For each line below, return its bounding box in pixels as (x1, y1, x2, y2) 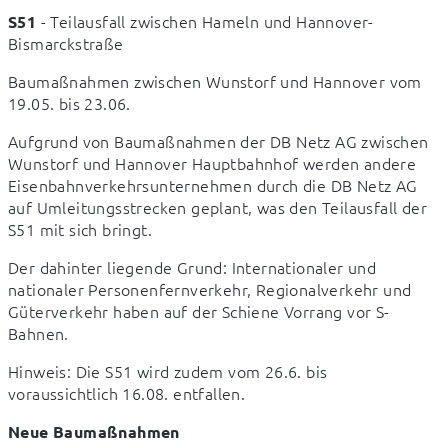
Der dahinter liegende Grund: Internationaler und (8, 256, 377, 279)
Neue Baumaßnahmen (8, 421, 180, 443)
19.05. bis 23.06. (8, 92, 131, 115)
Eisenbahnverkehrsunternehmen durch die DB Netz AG (8, 174, 418, 197)
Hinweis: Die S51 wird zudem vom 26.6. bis (8, 360, 328, 383)
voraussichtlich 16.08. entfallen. (8, 382, 246, 405)
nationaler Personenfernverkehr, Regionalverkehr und (8, 278, 412, 301)
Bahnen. (8, 322, 69, 345)
